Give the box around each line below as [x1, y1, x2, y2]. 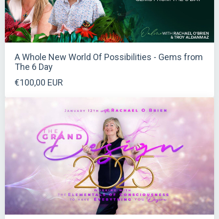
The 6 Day [15, 61, 53, 72]
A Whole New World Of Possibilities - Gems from [15, 51, 203, 62]
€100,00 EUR [15, 77, 63, 88]
